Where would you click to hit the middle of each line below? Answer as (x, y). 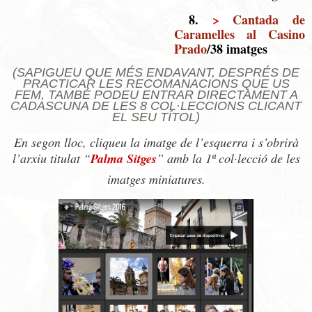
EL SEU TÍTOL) (156, 117)
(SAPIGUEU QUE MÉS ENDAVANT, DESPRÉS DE (156, 72)
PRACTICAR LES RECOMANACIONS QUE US (156, 84)
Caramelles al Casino (240, 34)
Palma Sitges (123, 158)
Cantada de (269, 20)
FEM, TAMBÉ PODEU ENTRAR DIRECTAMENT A (156, 95)
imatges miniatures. (156, 179)
